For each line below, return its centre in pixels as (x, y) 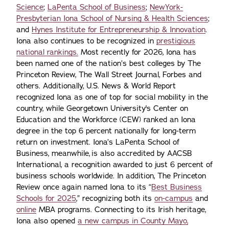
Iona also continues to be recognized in (86, 41)
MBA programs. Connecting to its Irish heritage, (121, 210)
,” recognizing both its (115, 198)
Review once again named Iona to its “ (84, 187)
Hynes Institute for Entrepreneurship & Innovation (119, 30)
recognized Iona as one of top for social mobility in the (112, 97)
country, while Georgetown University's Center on (102, 108)
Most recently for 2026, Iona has (137, 52)
